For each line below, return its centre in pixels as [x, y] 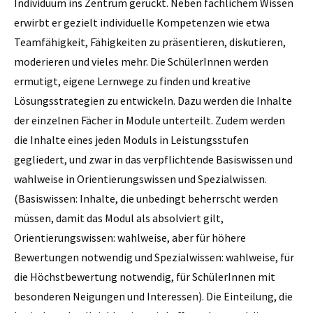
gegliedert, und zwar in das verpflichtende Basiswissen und [153, 159]
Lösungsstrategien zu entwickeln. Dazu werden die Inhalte [153, 100]
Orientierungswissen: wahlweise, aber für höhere [130, 237]
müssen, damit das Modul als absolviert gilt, [119, 218]
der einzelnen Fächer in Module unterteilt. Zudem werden [150, 120]
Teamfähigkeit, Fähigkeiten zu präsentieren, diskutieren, [150, 42]
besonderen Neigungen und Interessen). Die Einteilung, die [153, 296]
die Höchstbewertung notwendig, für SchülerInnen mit [145, 276]
